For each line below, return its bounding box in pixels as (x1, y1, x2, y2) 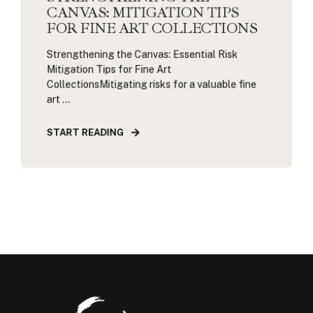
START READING (46, 127, 124, 138)
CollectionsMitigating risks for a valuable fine (46, 78, 256, 90)
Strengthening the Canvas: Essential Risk (46, 48, 238, 61)
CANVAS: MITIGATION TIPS (46, 3, 239, 22)
